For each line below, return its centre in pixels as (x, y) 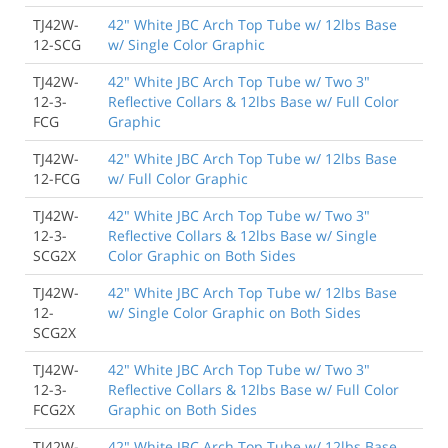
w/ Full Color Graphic (178, 178)
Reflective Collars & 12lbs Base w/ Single (242, 235)
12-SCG (57, 44)
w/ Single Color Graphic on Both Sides (234, 312)
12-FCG (56, 178)
